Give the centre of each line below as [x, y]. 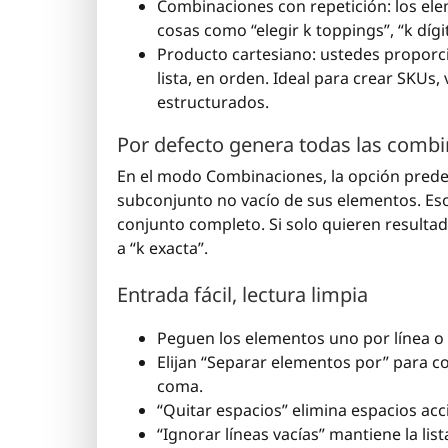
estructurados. [213, 102]
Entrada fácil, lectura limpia [242, 295]
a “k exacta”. [162, 248]
